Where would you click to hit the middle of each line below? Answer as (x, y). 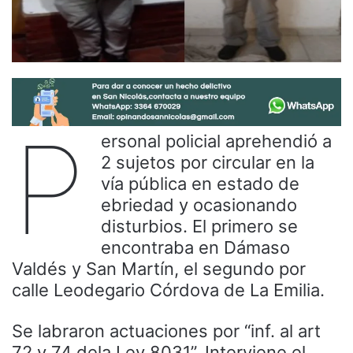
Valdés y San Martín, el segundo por (159, 269)
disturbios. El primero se (199, 227)
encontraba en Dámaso (195, 248)
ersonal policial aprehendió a (216, 141)
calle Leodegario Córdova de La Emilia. (168, 290)
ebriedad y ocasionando (199, 205)
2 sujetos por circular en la (208, 163)
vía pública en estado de (200, 184)
